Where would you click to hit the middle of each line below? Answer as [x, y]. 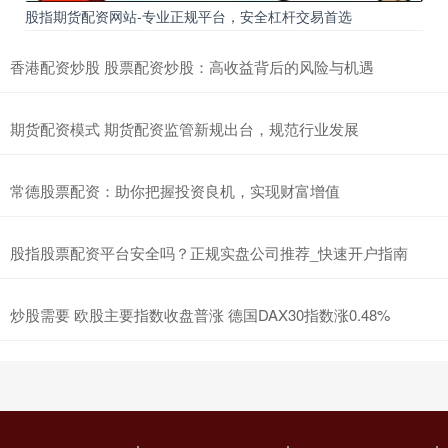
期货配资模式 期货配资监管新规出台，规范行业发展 [184, 128]
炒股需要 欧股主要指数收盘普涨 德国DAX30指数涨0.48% [200, 314]
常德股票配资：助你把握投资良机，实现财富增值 [175, 190]
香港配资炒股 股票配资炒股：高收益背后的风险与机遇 [192, 66]
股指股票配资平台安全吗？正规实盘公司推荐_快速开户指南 [209, 252]
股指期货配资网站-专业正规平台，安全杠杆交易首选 [188, 15]
